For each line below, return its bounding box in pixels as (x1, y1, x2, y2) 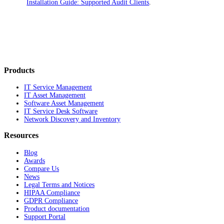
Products (4, 65, 34, 75)
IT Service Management (24, 83, 92, 91)
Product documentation (24, 204, 89, 212)
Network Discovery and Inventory (24, 115, 120, 123)
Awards (24, 156, 45, 164)
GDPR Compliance (24, 196, 78, 204)
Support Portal (24, 212, 65, 220)
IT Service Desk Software (24, 107, 97, 115)
